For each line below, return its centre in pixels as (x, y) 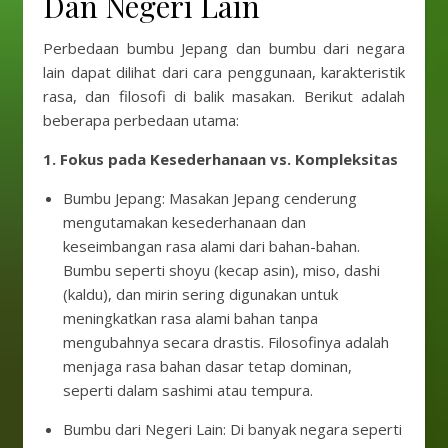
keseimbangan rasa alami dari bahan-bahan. (211, 246)
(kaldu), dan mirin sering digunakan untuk (200, 294)
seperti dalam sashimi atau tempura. (188, 390)
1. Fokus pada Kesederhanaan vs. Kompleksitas (220, 159)
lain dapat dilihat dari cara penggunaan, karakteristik (224, 72)
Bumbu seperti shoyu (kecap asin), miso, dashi (221, 270)
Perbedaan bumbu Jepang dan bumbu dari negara (224, 48)
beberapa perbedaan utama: (141, 120)
